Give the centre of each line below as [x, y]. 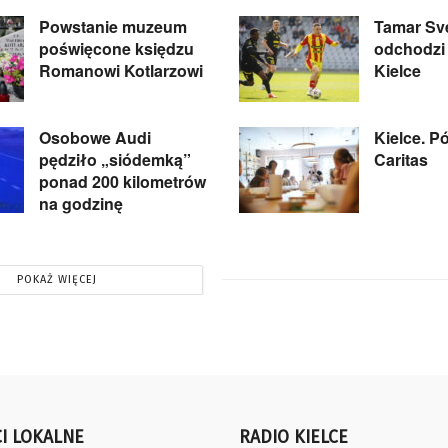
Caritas [401, 159]
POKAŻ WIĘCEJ [56, 279]
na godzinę [81, 203]
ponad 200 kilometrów [122, 181]
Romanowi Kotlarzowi [121, 71]
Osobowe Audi [95, 137]
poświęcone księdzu [116, 49]
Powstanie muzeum [113, 27]
